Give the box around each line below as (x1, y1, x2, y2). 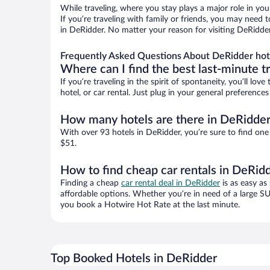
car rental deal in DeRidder (121, 179, 220, 188)
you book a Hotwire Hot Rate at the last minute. (60, 201, 240, 210)
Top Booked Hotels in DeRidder (51, 253, 217, 265)
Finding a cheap (60, 179, 121, 188)
